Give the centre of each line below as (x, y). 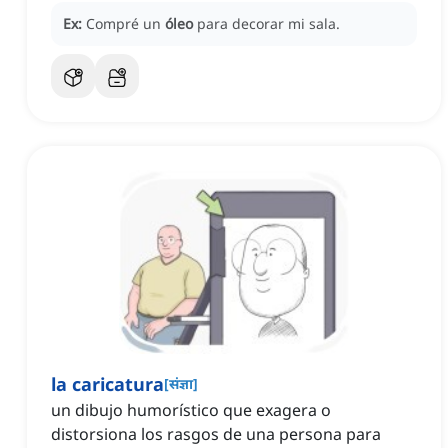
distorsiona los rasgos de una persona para (216, 434)
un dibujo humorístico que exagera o (191, 410)
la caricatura (107, 384)
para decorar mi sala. (268, 24)
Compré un (125, 24)
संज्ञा (181, 384)
